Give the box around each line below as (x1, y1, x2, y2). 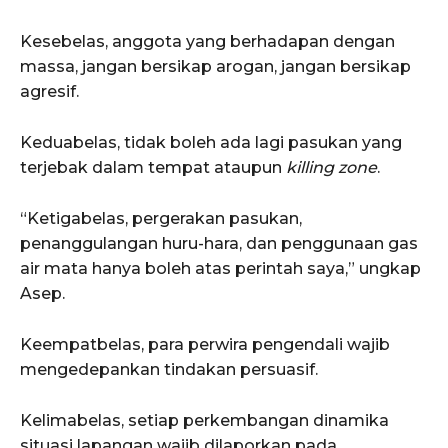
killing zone (286, 158, 377, 178)
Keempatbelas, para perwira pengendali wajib (20, 335, 390, 355)
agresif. (20, 82, 79, 102)
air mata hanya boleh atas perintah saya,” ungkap (20, 259, 421, 279)
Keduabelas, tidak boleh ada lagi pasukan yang (20, 133, 402, 153)
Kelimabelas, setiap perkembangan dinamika (20, 411, 389, 431)
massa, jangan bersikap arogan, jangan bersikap (20, 57, 411, 77)
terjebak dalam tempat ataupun (20, 158, 286, 178)
